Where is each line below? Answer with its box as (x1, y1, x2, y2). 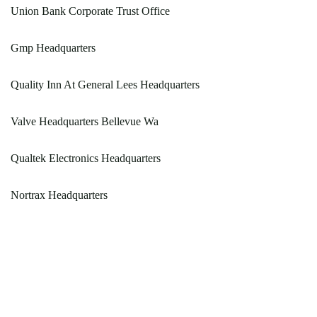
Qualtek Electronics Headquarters (11, 152, 161, 164)
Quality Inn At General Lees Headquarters (11, 79, 200, 91)
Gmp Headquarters (11, 42, 96, 54)
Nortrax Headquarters (11, 189, 108, 201)
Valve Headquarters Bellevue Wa (11, 115, 158, 127)
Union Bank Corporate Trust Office (11, 5, 170, 17)
